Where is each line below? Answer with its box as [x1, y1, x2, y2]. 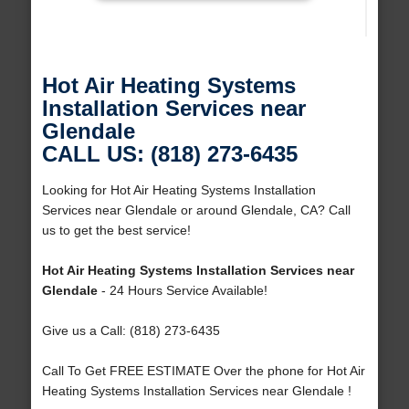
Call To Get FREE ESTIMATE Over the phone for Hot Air [41, 363, 365, 379]
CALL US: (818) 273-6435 [41, 142, 298, 167]
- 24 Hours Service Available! [97, 283, 267, 299]
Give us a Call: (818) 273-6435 [41, 323, 220, 339]
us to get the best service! [41, 223, 191, 238]
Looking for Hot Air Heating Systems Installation [41, 183, 316, 198]
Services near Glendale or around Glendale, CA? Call [41, 203, 351, 218]
